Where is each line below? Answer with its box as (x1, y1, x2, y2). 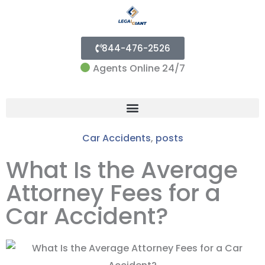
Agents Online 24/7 (91, 61, 186, 75)
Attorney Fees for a (6, 176, 221, 209)
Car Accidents (82, 131, 151, 145)
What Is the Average (6, 153, 238, 186)
